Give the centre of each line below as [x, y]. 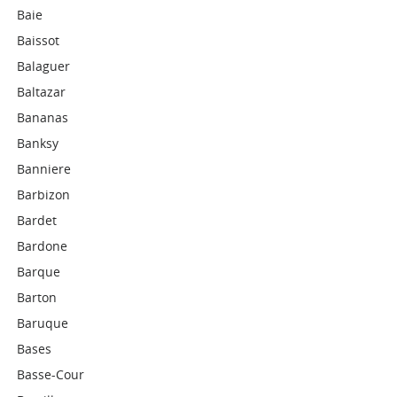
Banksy [38, 143]
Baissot [39, 40]
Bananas [43, 117]
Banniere [44, 169]
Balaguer [44, 66]
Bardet [37, 220]
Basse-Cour [51, 374]
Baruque [43, 323]
